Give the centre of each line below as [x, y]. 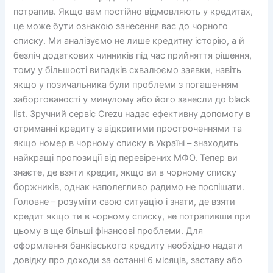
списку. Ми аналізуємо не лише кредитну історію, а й [129, 41]
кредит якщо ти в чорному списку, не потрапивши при [132, 217]
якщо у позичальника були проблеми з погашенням [126, 85]
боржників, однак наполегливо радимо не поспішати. [129, 187]
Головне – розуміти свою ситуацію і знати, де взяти [125, 202]
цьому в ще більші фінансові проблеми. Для [108, 231]
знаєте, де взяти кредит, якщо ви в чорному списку [125, 173]
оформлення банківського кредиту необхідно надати [128, 246]
